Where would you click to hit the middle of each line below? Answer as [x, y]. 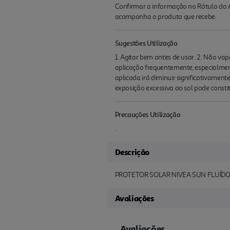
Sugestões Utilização [146, 43]
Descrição [132, 152]
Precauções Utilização [148, 114]
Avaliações [134, 198]
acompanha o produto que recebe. [166, 17]
